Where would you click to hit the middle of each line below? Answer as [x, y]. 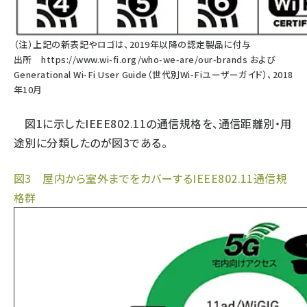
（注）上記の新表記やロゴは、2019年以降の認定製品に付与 [133, 44]
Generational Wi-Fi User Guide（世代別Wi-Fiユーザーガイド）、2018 [153, 74]
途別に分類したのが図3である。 [91, 143]
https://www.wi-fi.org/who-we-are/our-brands [145, 59]
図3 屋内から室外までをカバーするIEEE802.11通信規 [151, 178]
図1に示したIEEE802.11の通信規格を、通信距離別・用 [153, 123]
